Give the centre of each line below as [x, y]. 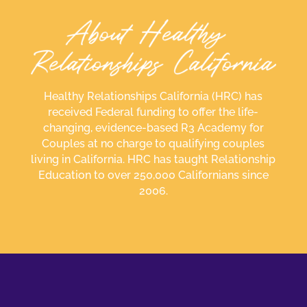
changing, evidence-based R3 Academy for [153, 128]
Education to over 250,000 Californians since [153, 175]
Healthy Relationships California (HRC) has [153, 97]
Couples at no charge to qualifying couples [153, 144]
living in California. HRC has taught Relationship [153, 160]
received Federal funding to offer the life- [153, 112]
